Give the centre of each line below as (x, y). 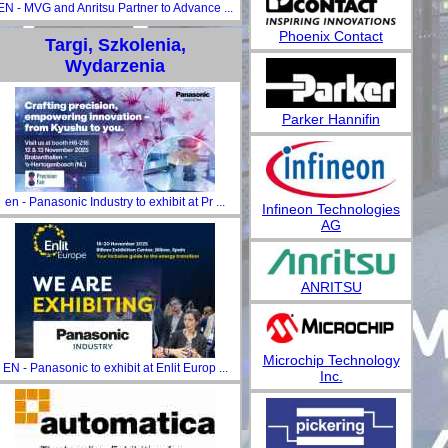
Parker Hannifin (331, 118)
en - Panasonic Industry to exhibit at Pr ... (115, 202)
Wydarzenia (115, 66)
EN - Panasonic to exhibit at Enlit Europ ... (115, 368)
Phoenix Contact (331, 35)
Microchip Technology (331, 359)
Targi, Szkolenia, (115, 45)
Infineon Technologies (331, 208)
